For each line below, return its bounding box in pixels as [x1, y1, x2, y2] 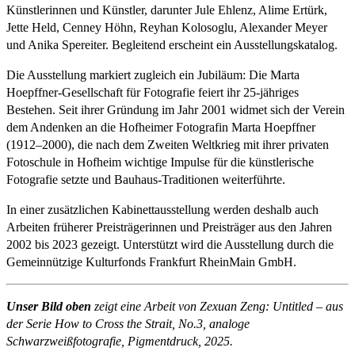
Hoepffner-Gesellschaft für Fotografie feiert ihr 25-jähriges [6, 85, 299, 99]
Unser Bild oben [6, 299, 94, 313]
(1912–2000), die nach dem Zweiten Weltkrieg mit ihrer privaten [6, 137, 329, 151]
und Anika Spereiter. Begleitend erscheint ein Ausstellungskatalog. [6, 37, 338, 52]
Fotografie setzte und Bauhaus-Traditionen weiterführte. [6, 172, 285, 186]
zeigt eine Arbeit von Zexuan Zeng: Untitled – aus [94, 299, 343, 313]
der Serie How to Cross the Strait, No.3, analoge [6, 316, 250, 330]
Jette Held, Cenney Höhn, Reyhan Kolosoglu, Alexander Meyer [6, 20, 327, 34]
